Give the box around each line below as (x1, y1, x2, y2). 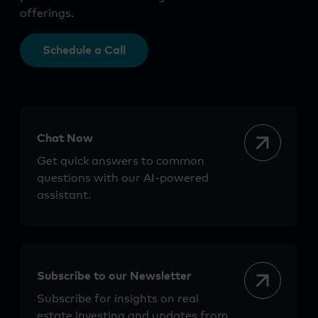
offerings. (20, 8, 74, 20)
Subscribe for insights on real (37, 293, 199, 305)
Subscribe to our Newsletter (37, 270, 192, 283)
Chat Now (37, 133, 93, 145)
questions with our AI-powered (37, 172, 209, 185)
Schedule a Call (43, 45, 126, 57)
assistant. (37, 190, 91, 202)
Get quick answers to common (37, 155, 204, 168)
